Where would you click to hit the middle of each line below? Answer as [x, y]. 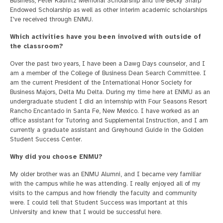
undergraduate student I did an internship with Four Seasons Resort [109, 102]
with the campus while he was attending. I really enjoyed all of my [105, 184]
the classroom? [37, 47]
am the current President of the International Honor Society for [101, 83]
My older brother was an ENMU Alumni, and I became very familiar [106, 174]
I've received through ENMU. [52, 20]
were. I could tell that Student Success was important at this [99, 203]
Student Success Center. [46, 140]
